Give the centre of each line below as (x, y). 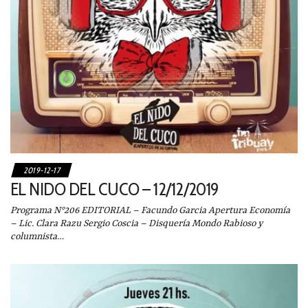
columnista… (37, 237)
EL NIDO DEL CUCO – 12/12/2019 (114, 189)
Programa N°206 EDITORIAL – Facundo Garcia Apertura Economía (150, 211)
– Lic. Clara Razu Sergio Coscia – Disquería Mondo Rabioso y (136, 224)
